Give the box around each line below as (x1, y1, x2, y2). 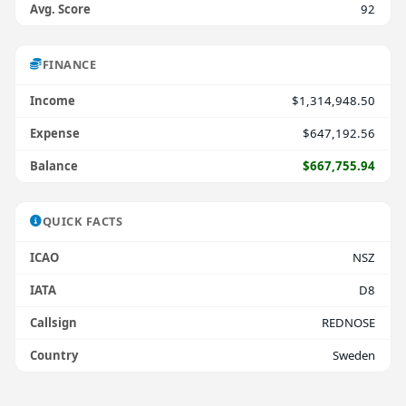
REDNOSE (322, 314, 376, 331)
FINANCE (42, 55, 97, 72)
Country (30, 346, 79, 363)
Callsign (30, 314, 78, 331)
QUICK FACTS (42, 212, 123, 229)
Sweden (333, 346, 376, 363)
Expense (30, 124, 81, 141)
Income (30, 92, 76, 109)
